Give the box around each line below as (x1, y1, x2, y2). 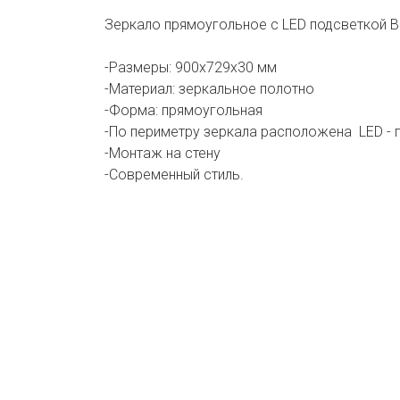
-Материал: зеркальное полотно (104, 80, 314, 97)
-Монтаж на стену (104, 145, 221, 162)
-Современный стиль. (104, 166, 244, 183)
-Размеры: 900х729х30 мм (104, 59, 277, 76)
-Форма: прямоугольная (104, 102, 262, 119)
